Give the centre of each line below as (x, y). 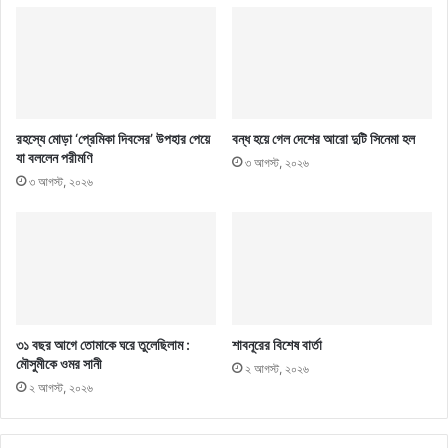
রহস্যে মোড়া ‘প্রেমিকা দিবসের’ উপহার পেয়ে (113, 139)
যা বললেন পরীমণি (54, 158)
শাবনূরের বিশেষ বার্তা (277, 345)
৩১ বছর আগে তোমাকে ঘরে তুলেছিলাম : (103, 345)
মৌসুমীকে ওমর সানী (59, 364)
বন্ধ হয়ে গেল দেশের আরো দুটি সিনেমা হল (323, 139)
